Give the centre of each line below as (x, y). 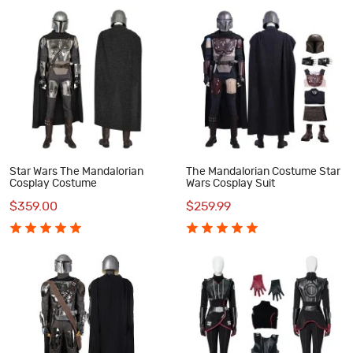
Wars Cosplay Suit (230, 183)
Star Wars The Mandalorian (76, 171)
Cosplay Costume (53, 183)
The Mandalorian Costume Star (263, 171)
